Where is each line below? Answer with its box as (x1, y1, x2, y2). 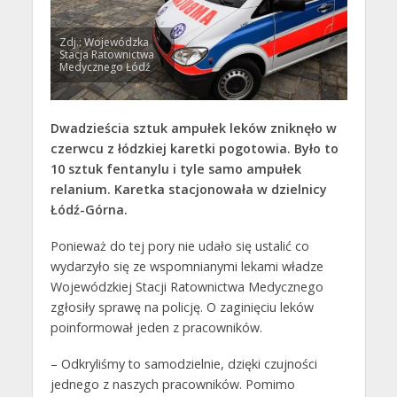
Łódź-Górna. (50, 201, 128, 219)
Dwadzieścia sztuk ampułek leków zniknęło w (50, 120, 337, 137)
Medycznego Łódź (58, 59, 151, 75)
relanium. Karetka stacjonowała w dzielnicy (50, 181, 327, 198)
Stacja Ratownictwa (58, 47, 154, 63)
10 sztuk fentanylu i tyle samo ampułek (50, 160, 301, 178)
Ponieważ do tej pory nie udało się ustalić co (50, 237, 309, 255)
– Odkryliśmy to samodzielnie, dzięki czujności (50, 355, 317, 373)
